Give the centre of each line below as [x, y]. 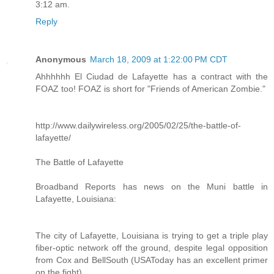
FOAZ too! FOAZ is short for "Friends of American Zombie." [150, 89]
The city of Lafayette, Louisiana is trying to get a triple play [152, 236]
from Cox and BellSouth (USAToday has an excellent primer [152, 260]
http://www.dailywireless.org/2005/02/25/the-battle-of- [138, 126]
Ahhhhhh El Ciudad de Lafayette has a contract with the [152, 77]
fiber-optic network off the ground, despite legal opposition [152, 248]
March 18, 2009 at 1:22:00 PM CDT [159, 60]
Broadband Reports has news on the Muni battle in [152, 187]
